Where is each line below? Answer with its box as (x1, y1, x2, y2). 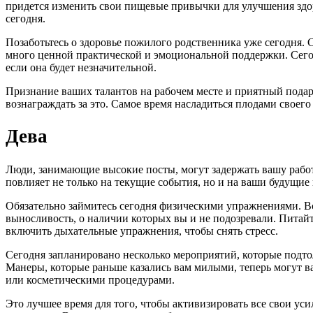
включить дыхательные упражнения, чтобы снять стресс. (6, 224, 278, 237)
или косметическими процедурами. (6, 273, 175, 286)
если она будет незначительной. (6, 61, 156, 73)
